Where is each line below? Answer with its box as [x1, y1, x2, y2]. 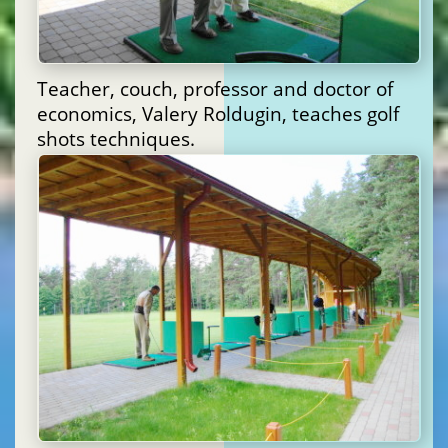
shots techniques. [37, 126, 195, 152]
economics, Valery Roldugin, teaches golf [37, 101, 399, 127]
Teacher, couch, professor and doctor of [37, 76, 393, 102]
